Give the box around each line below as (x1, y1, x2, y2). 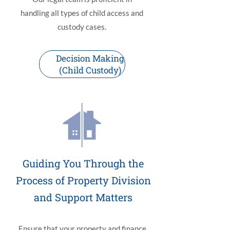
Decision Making (55, 52, 124, 64)
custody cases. (57, 22, 106, 31)
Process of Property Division (15, 174, 151, 187)
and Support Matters (34, 190, 132, 204)
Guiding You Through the (23, 157, 144, 170)
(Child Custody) (59, 64, 121, 76)
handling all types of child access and (21, 8, 143, 17)
